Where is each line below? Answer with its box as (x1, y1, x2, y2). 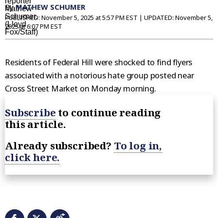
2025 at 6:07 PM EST (5, 22, 62, 31)
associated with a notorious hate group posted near (5, 70, 194, 81)
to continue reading (55, 106, 161, 120)
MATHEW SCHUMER (16, 2, 85, 12)
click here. (5, 150, 60, 164)
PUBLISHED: (5, 13, 41, 22)
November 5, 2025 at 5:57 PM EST (41, 13, 138, 22)
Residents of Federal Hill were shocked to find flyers (5, 56, 193, 68)
